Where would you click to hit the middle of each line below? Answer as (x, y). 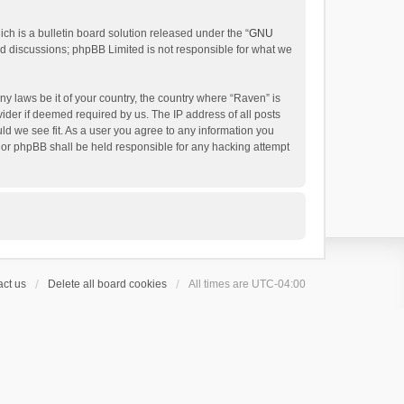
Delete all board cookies (107, 284)
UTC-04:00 (279, 284)
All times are (220, 284)
